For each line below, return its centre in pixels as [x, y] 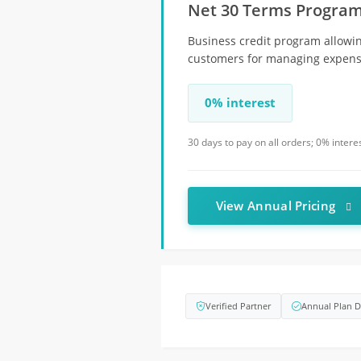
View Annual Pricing [277, 205]
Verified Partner [238, 306]
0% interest [240, 103]
